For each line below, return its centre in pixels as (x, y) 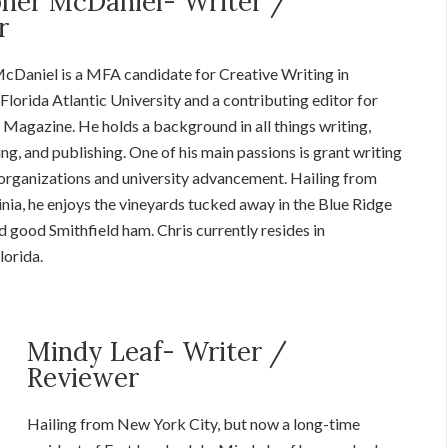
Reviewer (83, 377)
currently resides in (258, 229)
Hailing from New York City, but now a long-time (194, 423)
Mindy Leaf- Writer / (157, 351)
